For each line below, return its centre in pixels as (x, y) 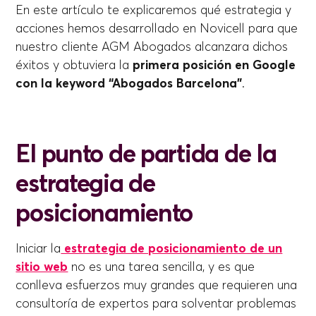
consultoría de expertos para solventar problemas (156, 304)
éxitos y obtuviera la (74, 65)
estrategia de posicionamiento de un (172, 249)
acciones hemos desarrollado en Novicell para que (157, 29)
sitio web (42, 267)
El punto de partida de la (146, 154)
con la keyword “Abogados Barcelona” (129, 84)
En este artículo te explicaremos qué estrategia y (154, 10)
